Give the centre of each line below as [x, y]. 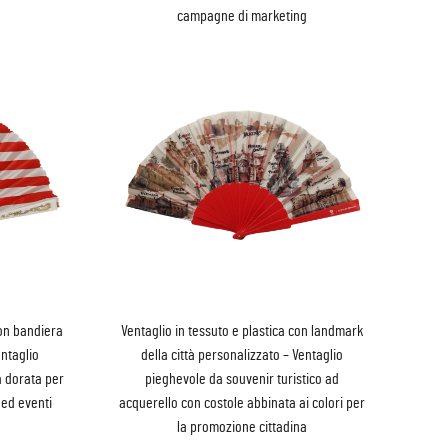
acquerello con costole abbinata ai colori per [241, 403]
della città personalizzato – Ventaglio [241, 355]
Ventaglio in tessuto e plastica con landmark [241, 331]
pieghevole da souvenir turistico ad [241, 379]
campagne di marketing [241, 15]
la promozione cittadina [241, 427]
